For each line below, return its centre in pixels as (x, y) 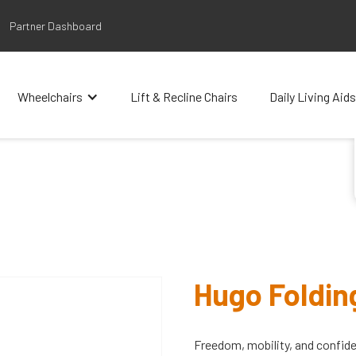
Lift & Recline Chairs (184, 97)
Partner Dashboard (56, 26)
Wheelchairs (50, 97)
